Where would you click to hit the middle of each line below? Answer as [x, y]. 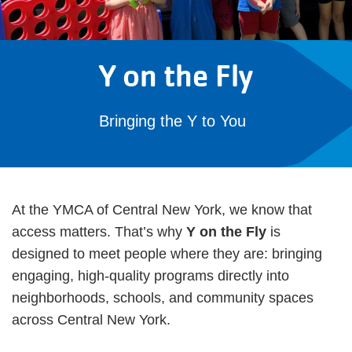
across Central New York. [91, 320]
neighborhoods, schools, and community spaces [163, 298]
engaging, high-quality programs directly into [150, 276]
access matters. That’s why [99, 232]
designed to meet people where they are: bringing [167, 254]
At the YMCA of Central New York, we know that [162, 210]
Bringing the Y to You [172, 121]
